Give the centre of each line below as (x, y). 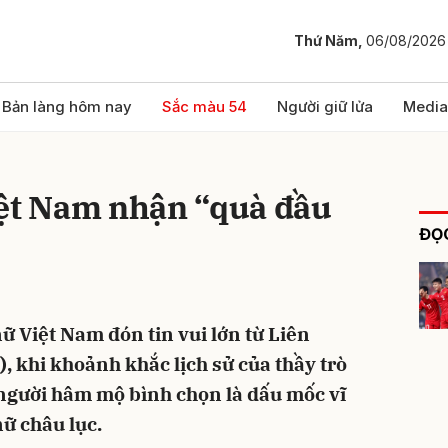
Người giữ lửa (325, 106)
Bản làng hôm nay (67, 106)
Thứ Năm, (330, 41)
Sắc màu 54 (204, 106)
